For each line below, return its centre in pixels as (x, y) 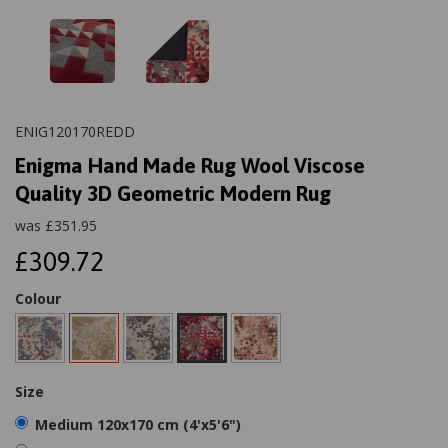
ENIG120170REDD (75, 131)
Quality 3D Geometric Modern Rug (173, 193)
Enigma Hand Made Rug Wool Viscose (190, 165)
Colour (38, 298)
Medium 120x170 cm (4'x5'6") (138, 424)
